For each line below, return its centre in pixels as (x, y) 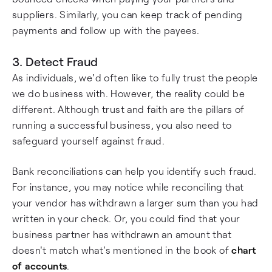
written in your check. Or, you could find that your (126, 218)
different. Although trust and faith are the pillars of (128, 109)
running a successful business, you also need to (122, 125)
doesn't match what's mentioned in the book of (122, 250)
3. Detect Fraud (55, 61)
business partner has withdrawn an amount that (122, 234)
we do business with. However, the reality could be (128, 93)
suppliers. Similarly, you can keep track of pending (127, 14)
